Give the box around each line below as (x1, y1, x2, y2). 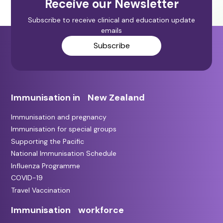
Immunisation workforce (11, 204, 124, 216)
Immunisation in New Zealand (11, 92, 145, 104)
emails (101, 26, 122, 35)
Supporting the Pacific (11, 136, 85, 146)
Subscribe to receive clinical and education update (28, 15, 195, 24)
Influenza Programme (11, 161, 81, 170)
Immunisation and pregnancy (11, 112, 107, 121)
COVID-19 (11, 173, 43, 182)
